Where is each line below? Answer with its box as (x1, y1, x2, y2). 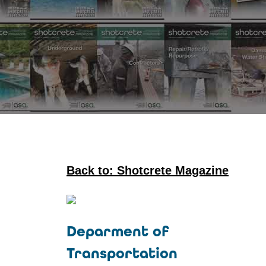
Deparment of (66, 223, 169, 240)
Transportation (66, 245, 178, 262)
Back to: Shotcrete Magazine (66, 164, 229, 177)
